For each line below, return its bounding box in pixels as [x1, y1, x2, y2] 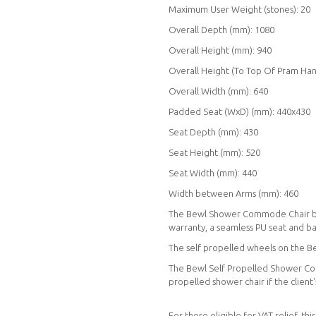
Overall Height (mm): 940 [169, 44, 272, 55]
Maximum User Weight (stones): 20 [169, 4, 310, 14]
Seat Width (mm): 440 [169, 167, 257, 178]
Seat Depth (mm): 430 [169, 126, 258, 137]
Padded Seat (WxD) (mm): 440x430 [169, 106, 310, 116]
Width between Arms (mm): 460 [169, 188, 298, 198]
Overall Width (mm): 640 [169, 85, 268, 96]
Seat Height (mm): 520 [169, 147, 260, 157]
